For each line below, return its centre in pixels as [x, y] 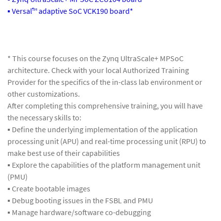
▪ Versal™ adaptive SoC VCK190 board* [70, 11]
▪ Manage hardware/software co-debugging [79, 212]
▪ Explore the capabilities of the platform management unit [104, 165]
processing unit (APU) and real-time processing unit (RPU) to [107, 141]
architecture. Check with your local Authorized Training [98, 70]
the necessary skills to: [44, 118]
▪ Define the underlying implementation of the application [103, 129]
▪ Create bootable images [49, 189]
